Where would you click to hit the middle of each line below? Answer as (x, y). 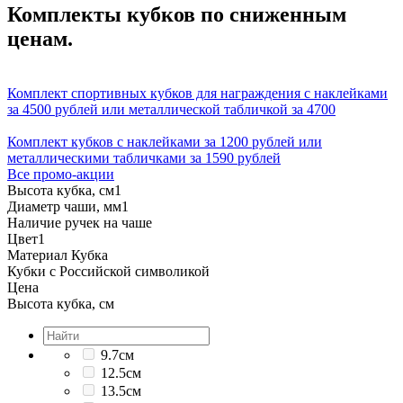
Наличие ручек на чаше (80, 222)
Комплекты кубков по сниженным (177, 14)
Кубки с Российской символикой (108, 271)
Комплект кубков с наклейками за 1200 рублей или (165, 141)
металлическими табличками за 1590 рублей (144, 157)
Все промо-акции (61, 174)
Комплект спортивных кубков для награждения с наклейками (197, 93)
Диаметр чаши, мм (64, 206)
